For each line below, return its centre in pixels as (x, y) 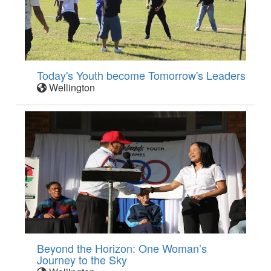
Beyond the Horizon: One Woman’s (122, 248)
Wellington (71, 88)
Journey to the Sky (82, 260)
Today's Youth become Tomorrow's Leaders (142, 75)
